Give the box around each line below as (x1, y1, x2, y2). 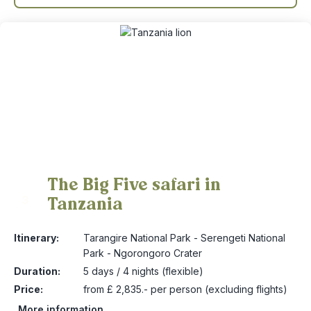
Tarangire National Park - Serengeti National (83, 232, 285, 244)
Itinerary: (14, 232, 59, 244)
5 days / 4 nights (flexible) (83, 265, 203, 277)
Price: (14, 283, 43, 295)
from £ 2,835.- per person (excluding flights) (83, 283, 287, 295)
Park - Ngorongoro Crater (83, 247, 202, 259)
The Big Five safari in (47, 173, 221, 196)
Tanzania (47, 192, 123, 216)
